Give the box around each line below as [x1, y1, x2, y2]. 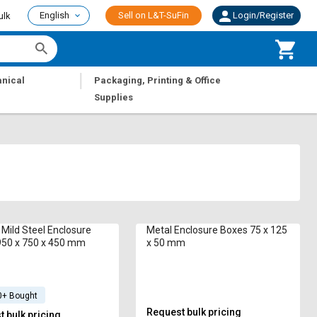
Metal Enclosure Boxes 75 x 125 [146, 224, 288, 236]
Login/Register [233, 10, 294, 21]
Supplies [94, 92, 134, 103]
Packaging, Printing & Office [94, 75, 221, 86]
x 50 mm [146, 237, 186, 248]
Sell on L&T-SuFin [118, 10, 189, 21]
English [40, 10, 69, 21]
